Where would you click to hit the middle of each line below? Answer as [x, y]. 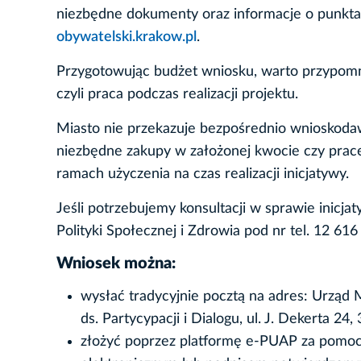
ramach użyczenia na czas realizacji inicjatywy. [203, 174]
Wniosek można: [116, 264]
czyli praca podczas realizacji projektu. [177, 95]
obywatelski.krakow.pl [127, 37]
